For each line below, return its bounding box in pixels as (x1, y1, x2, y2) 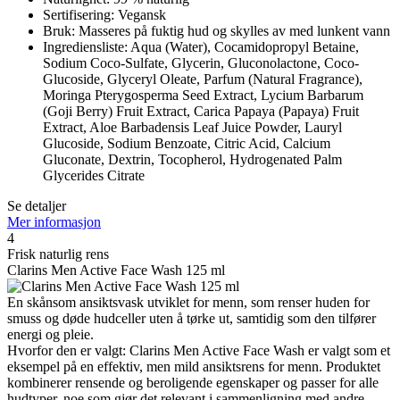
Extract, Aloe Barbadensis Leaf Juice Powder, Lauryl (43, 120, 342, 136)
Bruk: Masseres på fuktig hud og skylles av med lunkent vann (43, 23, 390, 39)
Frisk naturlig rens (7, 246, 109, 262)
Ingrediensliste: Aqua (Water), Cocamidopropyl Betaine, (43, 39, 359, 55)
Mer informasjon (7, 214, 101, 230)
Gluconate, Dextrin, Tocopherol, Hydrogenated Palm (43, 152, 342, 168)
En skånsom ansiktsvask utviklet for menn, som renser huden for (7, 295, 370, 311)
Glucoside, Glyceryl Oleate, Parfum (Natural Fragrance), (43, 71, 362, 87)
